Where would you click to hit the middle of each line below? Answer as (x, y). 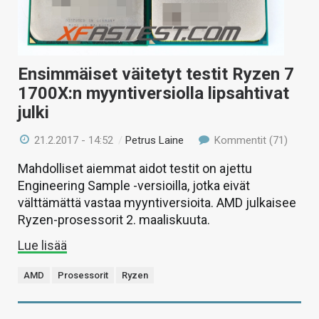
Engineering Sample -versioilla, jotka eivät (134, 186)
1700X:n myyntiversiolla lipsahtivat (153, 94)
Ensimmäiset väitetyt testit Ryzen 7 (156, 74)
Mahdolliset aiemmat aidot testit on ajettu (135, 169)
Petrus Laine (155, 141)
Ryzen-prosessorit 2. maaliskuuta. (114, 220)
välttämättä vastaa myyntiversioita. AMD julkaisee (157, 203)
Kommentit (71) (249, 141)
